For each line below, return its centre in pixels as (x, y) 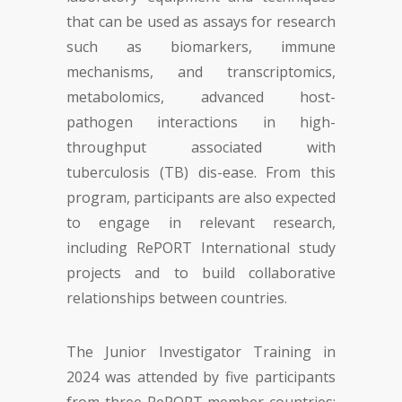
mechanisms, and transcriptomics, (201, 72)
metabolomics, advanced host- (201, 97)
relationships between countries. (177, 298)
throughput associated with (201, 147)
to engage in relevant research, (201, 223)
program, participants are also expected (201, 197)
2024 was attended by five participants (201, 377)
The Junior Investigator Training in (201, 352)
